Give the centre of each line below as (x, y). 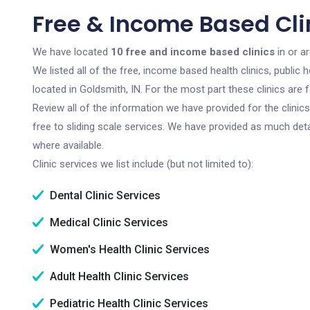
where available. (68, 145)
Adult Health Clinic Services (118, 276)
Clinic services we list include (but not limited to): (143, 164)
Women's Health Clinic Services (128, 249)
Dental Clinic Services (104, 195)
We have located (72, 52)
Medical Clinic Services (108, 222)
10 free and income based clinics (193, 52)
